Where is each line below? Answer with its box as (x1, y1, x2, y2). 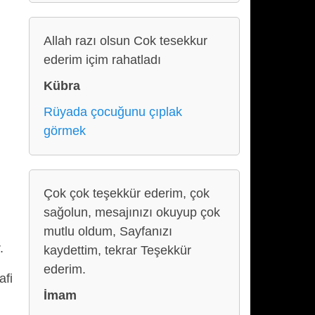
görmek (44, 124, 86, 138)
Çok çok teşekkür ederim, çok (44, 186, 210, 200)
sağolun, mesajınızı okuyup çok (44, 205, 220, 219)
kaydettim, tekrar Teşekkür (44, 243, 191, 257)
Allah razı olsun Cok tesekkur (44, 34, 207, 48)
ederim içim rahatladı (44, 53, 161, 67)
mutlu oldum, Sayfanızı (44, 224, 172, 238)
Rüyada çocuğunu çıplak (44, 105, 182, 119)
